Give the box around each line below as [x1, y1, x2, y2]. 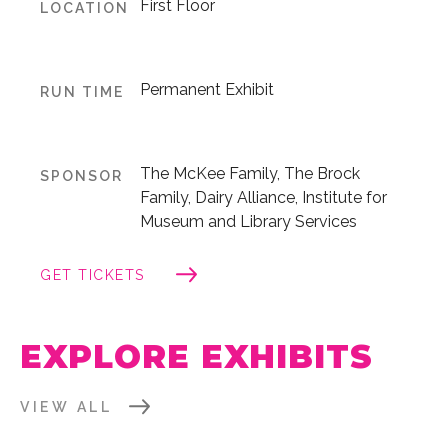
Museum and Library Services [140, 211, 358, 231]
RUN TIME [40, 83, 125, 100]
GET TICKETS [40, 266, 145, 283]
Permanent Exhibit [140, 79, 275, 99]
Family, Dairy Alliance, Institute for [140, 187, 388, 207]
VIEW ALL [20, 398, 112, 415]
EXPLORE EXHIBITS [20, 336, 373, 376]
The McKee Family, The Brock [140, 163, 361, 183]
